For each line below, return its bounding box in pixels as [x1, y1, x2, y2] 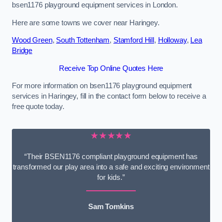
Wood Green [12, 36, 53, 45]
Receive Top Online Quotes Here [58, 64, 164, 72]
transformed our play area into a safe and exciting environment [12, 163, 210, 171]
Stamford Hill [113, 36, 154, 45]
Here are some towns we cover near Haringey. [12, 18, 160, 27]
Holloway [158, 36, 187, 45]
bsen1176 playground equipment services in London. [12, 1, 178, 9]
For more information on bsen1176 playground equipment [12, 82, 192, 90]
